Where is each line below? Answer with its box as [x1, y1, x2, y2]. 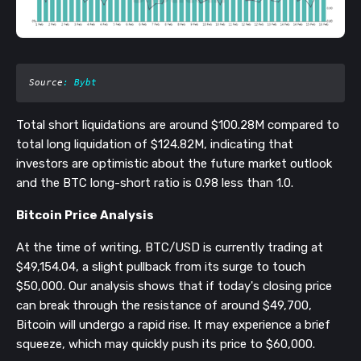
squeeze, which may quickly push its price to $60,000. [16, 337, 318, 352]
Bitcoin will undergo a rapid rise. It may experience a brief [16, 317, 330, 333]
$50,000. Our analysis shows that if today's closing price [16, 279, 332, 294]
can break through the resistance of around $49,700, [16, 298, 312, 313]
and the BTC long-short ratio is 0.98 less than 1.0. [16, 176, 300, 191]
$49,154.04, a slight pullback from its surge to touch [16, 259, 305, 275]
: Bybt [63, 77, 97, 89]
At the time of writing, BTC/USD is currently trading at [16, 240, 323, 255]
